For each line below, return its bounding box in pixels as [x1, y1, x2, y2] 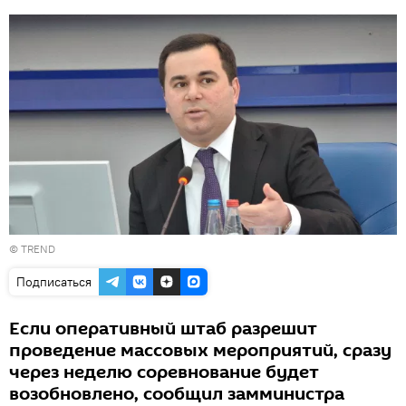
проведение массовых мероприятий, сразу [9, 337, 391, 363]
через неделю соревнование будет [9, 359, 319, 385]
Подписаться [16, 273, 92, 290]
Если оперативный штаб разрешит [9, 315, 317, 342]
